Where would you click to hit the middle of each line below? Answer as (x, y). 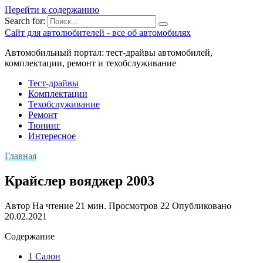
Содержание (30, 236)
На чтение (53, 205)
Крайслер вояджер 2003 (80, 181)
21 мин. (90, 205)
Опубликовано (202, 205)
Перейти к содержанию (52, 10)
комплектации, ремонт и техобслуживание (90, 63)
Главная (21, 156)
